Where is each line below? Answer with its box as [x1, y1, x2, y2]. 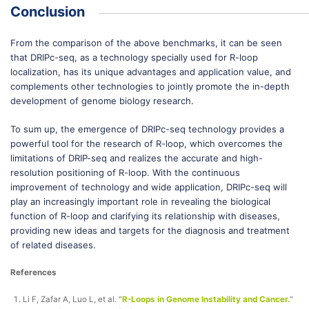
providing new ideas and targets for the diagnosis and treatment [10, 225, 290, 236]
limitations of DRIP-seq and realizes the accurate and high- [10, 152, 263, 163]
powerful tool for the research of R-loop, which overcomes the [10, 138, 283, 149]
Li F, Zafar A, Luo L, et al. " [23, 295, 122, 304]
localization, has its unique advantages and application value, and [10, 66, 291, 77]
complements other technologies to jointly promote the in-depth [10, 81, 290, 92]
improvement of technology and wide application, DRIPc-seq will [10, 181, 287, 192]
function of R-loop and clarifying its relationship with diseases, [10, 210, 280, 221]
